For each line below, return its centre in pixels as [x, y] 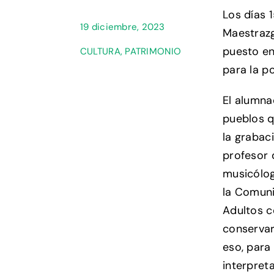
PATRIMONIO [153, 52]
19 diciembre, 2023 [122, 27]
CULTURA [100, 52]
